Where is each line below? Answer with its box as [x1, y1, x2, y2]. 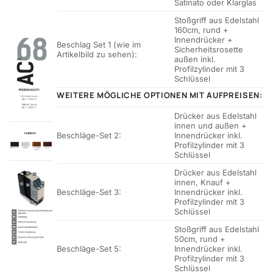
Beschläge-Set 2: [57, 130, 121, 141]
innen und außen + [174, 121, 247, 131]
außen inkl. [174, 54, 216, 65]
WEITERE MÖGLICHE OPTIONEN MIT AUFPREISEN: [57, 90, 263, 101]
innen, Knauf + [174, 177, 232, 188]
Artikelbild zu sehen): [57, 49, 137, 60]
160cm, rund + [174, 25, 229, 35]
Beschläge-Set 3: [57, 187, 121, 197]
